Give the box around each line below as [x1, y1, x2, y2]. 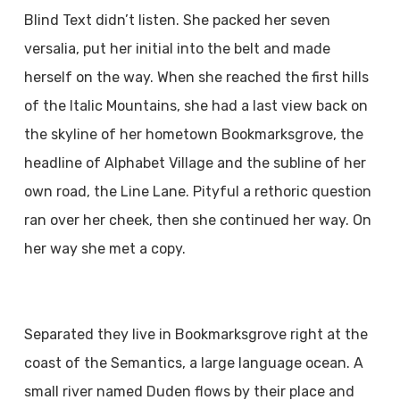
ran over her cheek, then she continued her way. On [23, 212, 371, 229]
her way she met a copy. [23, 240, 186, 257]
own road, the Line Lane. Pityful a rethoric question [23, 183, 371, 200]
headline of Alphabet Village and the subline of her [23, 154, 366, 171]
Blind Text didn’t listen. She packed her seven [23, 12, 330, 29]
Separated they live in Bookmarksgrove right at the [23, 326, 368, 343]
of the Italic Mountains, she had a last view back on [23, 97, 368, 114]
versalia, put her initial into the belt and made [23, 40, 330, 57]
